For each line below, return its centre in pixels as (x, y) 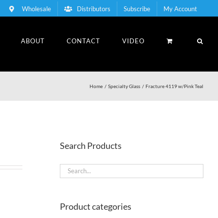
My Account (180, 9)
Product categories (95, 206)
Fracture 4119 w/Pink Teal (174, 86)
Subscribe (137, 9)
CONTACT (83, 41)
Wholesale (36, 9)
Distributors (94, 9)
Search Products (91, 145)
